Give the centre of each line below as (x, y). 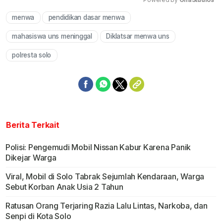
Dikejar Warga (31, 158)
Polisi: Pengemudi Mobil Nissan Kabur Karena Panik (98, 147)
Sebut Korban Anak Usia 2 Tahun (64, 187)
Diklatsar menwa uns (138, 36)
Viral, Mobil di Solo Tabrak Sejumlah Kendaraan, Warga (105, 177)
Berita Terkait (33, 125)
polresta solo (32, 55)
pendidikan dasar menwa (86, 18)
